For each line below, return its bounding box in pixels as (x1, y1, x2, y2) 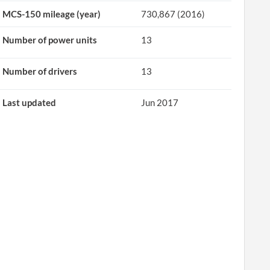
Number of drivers (2, 66, 78, 77)
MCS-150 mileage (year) (2, 8, 101, 19)
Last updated (2, 97, 57, 108)
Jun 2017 (141, 97, 179, 108)
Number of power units (2, 34, 98, 45)
